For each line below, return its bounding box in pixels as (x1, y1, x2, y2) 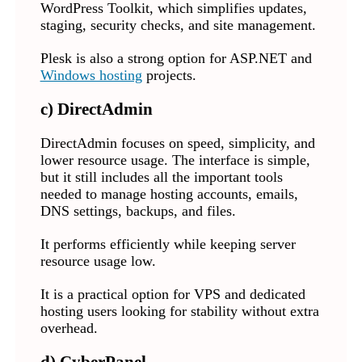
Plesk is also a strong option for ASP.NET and (40, 50, 312, 67)
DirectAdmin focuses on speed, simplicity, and (40, 135, 315, 152)
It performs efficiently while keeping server (40, 236, 296, 253)
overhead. (40, 320, 98, 337)
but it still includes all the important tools (40, 169, 283, 186)
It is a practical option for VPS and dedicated (40, 286, 305, 303)
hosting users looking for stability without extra (40, 303, 319, 320)
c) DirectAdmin (40, 100, 153, 119)
